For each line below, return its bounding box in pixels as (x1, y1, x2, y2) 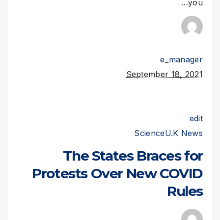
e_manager (160, 55, 203, 65)
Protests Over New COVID (32, 165, 203, 182)
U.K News (165, 128, 203, 138)
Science (134, 128, 165, 138)
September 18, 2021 (126, 69, 203, 80)
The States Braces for (63, 147, 203, 165)
